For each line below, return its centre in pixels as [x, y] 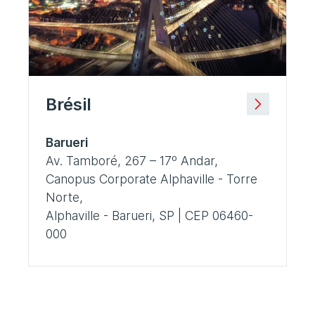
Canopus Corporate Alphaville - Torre [152, 179]
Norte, [64, 197]
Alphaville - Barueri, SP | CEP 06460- [149, 215]
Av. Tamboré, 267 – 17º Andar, [132, 160]
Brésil [69, 104]
